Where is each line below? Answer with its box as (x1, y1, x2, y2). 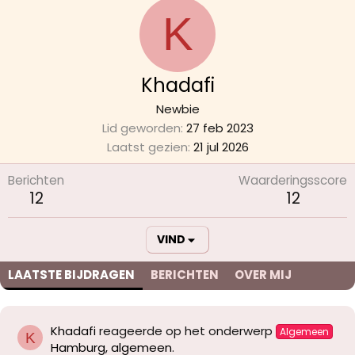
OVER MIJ (235, 266, 292, 283)
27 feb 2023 (185, 120, 254, 136)
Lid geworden (101, 120, 181, 136)
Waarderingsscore (239, 172, 347, 189)
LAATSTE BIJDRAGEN (8, 266, 135, 283)
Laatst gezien (106, 139, 188, 155)
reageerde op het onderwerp (96, 323, 276, 340)
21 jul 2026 (193, 139, 249, 155)
